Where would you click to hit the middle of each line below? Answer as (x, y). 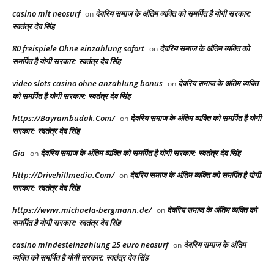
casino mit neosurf (46, 14)
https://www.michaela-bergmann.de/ (82, 210)
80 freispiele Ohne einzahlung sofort (78, 49)
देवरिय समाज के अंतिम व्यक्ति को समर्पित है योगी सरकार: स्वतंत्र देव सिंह (140, 153)
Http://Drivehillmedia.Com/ (63, 175)
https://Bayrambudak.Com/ (64, 118)
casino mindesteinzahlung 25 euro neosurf (90, 245)
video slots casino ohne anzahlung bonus (87, 83)
